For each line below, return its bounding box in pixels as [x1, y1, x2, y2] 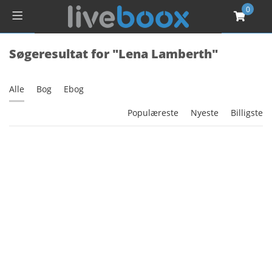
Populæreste [127, 107, 178, 118]
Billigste [231, 107, 263, 118]
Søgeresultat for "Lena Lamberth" [9, 46, 218, 62]
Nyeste [191, 107, 219, 118]
